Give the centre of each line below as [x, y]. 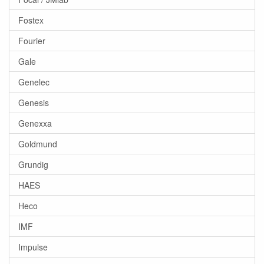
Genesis [34, 103]
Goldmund [38, 144]
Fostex [31, 20]
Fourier [32, 41]
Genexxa [35, 123]
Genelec [34, 82]
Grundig [33, 164]
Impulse [33, 247]
